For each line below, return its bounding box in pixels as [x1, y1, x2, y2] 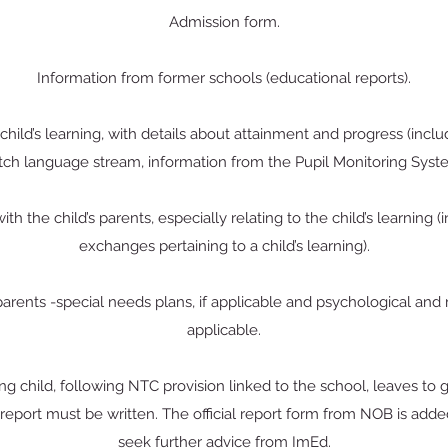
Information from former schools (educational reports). [37, 69, 411, 87]
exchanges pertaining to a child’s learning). [78, 237, 370, 255]
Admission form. [168, 13, 280, 31]
